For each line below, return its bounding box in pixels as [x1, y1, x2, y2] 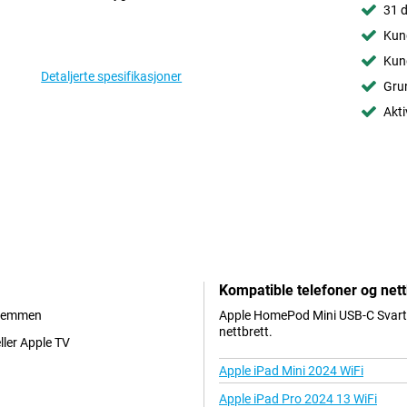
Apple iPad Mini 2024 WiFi [219, 363, 363, 379]
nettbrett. [219, 324, 273, 340]
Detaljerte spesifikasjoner [41, 69, 183, 84]
